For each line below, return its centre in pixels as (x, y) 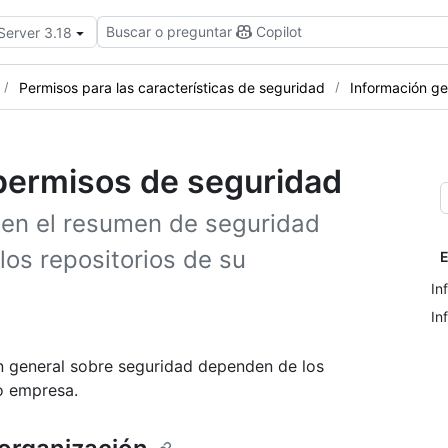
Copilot (279, 31)
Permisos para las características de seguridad (172, 87)
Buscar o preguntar (169, 31)
